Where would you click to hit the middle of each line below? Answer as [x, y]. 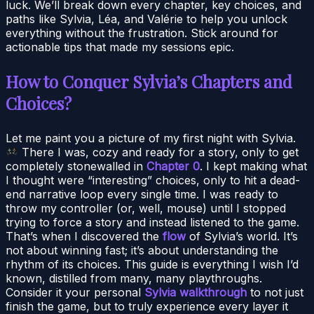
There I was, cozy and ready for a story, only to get [159, 152]
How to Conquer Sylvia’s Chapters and [149, 81]
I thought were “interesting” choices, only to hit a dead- [153, 180]
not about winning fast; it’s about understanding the [142, 250]
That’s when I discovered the [84, 236]
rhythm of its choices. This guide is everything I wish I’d [152, 264]
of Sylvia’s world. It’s [242, 236]
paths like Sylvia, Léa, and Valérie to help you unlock [146, 19]
